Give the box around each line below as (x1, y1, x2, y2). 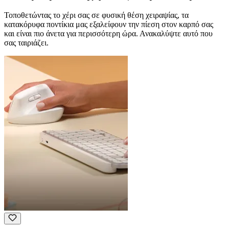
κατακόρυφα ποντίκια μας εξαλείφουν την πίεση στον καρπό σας (4, 20, 213, 29)
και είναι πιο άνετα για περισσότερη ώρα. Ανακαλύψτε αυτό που (4, 29, 213, 38)
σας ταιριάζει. (4, 38, 49, 48)
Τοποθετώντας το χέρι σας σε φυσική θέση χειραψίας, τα (4, 11, 189, 20)
